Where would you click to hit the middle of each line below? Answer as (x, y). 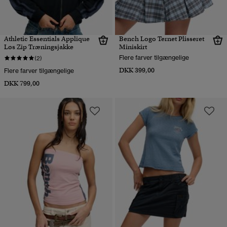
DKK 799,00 (22, 83)
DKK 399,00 (137, 70)
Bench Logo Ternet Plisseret (161, 39)
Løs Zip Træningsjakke (39, 47)
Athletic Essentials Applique (47, 39)
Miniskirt (133, 47)
